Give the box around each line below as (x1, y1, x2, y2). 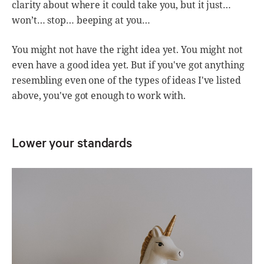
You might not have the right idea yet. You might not (12, 42, 243, 56)
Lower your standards (12, 134, 132, 151)
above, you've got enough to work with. (12, 88, 186, 102)
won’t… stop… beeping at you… (12, 13, 151, 27)
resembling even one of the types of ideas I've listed (12, 73, 241, 87)
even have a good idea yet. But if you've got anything (12, 58, 245, 71)
